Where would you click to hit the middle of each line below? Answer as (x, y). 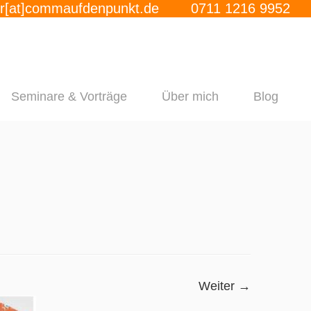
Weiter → (225, 286)
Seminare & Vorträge (69, 96)
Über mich (190, 96)
